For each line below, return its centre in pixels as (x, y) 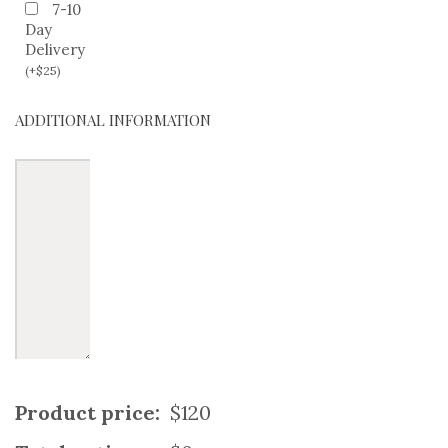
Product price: (87, 412)
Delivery (55, 49)
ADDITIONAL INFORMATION (113, 119)
